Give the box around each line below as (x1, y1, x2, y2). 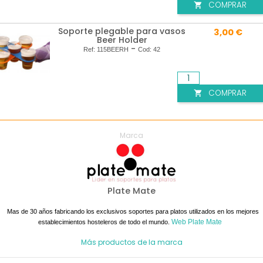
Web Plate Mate (171, 217, 222, 226)
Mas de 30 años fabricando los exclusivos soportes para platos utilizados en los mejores (7, 207, 259, 215)
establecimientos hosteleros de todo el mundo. (38, 218, 171, 225)
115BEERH (97, 46, 129, 53)
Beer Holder (96, 34, 147, 46)
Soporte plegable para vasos (58, 25, 186, 38)
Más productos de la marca (80, 237, 183, 247)
